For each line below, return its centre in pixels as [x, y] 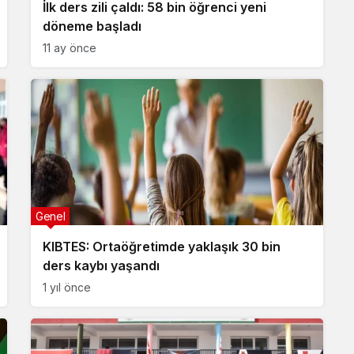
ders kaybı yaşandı [101, 265]
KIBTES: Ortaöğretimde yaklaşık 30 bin [162, 247]
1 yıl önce [67, 287]
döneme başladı [92, 26]
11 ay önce [70, 48]
